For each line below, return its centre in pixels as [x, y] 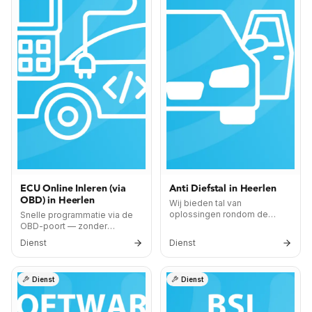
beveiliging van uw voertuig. [227, 225]
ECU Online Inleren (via [73, 189]
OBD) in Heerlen [57, 201]
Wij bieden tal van [205, 203]
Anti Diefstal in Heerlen [223, 189]
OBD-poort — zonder [64, 226]
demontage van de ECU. [70, 237]
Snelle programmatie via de [77, 215]
